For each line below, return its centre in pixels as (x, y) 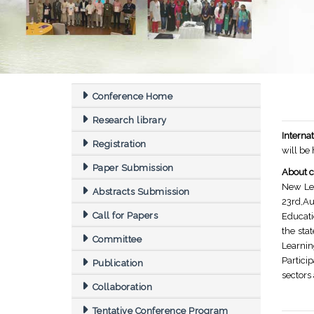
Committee (117, 240)
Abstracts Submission (141, 192)
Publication (117, 264)
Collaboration (122, 287)
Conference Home (132, 97)
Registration (119, 144)
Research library (129, 121)
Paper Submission (133, 168)
